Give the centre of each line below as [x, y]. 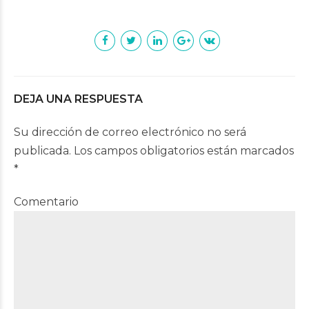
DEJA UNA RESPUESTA [78, 99]
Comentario [46, 202]
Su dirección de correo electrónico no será [130, 132]
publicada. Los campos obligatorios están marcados [154, 151]
